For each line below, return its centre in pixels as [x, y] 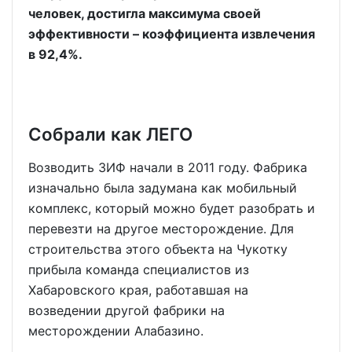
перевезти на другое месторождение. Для [161, 228]
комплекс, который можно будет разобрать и [172, 208]
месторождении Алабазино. [116, 330]
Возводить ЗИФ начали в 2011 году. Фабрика [168, 167]
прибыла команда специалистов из [139, 269]
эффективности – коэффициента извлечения [172, 34]
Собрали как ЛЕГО [110, 134]
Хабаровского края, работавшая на [138, 290]
